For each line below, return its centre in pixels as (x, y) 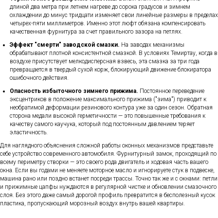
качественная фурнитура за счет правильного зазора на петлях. (96, 31)
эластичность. (29, 132)
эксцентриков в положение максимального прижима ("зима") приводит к (108, 99)
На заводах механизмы (152, 45)
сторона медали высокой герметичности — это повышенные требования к (108, 116)
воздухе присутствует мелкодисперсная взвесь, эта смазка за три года (105, 61)
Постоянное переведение (171, 91)
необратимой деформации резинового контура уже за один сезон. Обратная (111, 107)
